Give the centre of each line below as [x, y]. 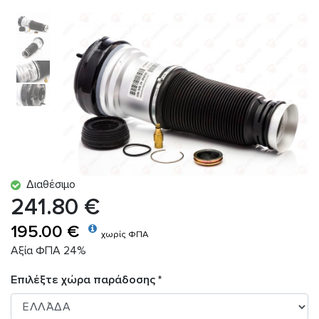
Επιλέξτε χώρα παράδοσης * [86, 279]
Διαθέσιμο [48, 184]
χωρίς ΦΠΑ [125, 234]
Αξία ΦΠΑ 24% [48, 250]
